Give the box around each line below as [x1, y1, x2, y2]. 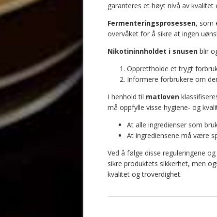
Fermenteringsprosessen [108, 18, 196, 28]
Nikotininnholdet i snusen [108, 46, 198, 56]
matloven [146, 92, 179, 101]
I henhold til [108, 92, 146, 101]
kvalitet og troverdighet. [108, 169, 182, 179]
